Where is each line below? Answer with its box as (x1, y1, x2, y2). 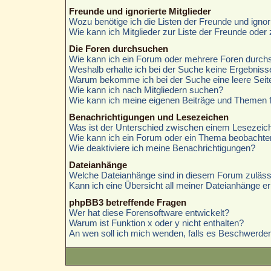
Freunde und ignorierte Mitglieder (68, 5, 211, 16)
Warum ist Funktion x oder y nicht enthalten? (68, 217, 244, 228)
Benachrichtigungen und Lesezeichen (68, 111, 229, 122)
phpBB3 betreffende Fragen (68, 197, 186, 207)
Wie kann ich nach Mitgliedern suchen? (68, 84, 223, 95)
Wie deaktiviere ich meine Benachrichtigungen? (68, 142, 255, 153)
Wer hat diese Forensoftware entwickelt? (68, 207, 229, 218)
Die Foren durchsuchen (68, 43, 168, 54)
